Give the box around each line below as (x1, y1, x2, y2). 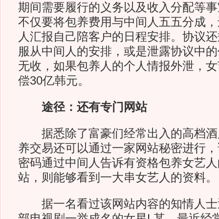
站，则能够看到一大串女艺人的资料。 (18, 171, 218, 184)
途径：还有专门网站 (18, 101, 147, 113)
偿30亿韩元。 (18, 74, 89, 87)
